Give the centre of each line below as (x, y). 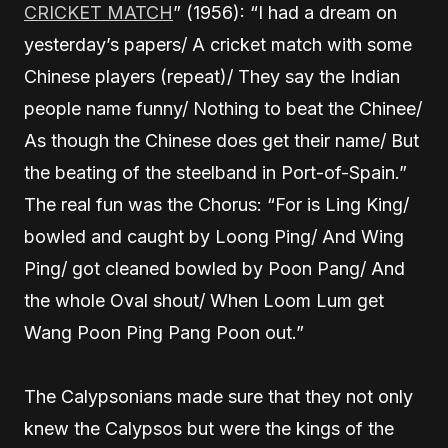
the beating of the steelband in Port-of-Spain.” (215, 172)
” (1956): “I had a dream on (285, 12)
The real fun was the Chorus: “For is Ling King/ (216, 204)
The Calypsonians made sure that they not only (218, 396)
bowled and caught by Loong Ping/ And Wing (214, 236)
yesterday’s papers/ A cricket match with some (218, 44)
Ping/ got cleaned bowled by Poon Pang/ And (214, 268)
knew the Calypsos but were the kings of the (209, 428)
